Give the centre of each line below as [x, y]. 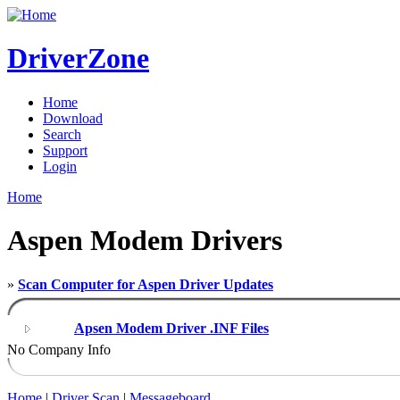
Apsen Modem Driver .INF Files [171, 328]
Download [73, 118]
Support [65, 150]
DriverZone [78, 58]
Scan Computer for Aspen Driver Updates [146, 284]
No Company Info [59, 349]
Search [62, 134]
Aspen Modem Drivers [145, 241]
